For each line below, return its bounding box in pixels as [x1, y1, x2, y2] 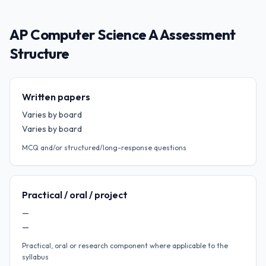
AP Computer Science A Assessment [9, 26, 236, 43]
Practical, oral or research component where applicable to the [22, 241, 228, 250]
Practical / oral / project [22, 189, 128, 201]
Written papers [22, 91, 90, 103]
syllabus [22, 252, 49, 261]
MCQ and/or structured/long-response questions [22, 143, 186, 152]
